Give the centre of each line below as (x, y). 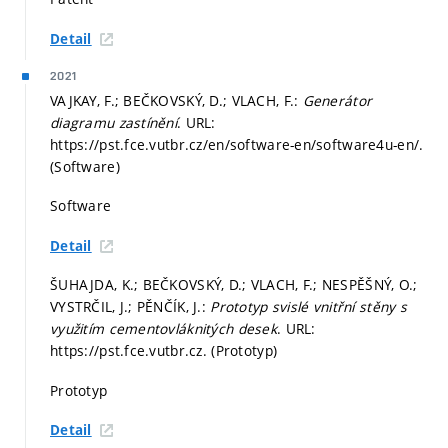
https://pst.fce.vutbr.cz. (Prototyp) (164, 351)
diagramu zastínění (114, 122)
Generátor (337, 100)
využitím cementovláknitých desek (163, 329)
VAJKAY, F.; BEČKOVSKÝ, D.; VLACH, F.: (176, 100)
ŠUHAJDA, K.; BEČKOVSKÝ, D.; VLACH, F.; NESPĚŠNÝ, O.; (234, 285)
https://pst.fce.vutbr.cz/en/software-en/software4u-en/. (237, 144)
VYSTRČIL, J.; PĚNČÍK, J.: (130, 307)
